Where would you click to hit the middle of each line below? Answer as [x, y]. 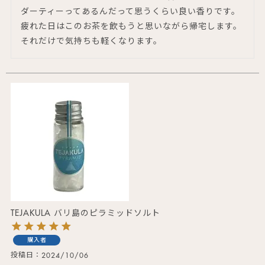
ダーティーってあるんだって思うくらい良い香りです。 [130, 12]
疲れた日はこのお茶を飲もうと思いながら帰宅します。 [131, 26]
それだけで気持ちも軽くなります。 [91, 41]
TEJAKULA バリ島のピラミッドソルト [85, 213]
